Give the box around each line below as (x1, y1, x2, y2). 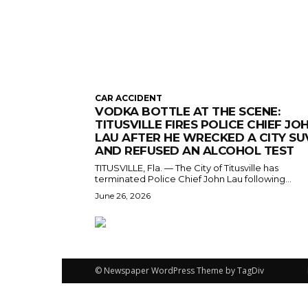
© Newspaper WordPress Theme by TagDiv (95, 264, 264, 276)
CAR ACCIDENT (95, 92, 162, 103)
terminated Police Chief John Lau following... (95, 173, 291, 184)
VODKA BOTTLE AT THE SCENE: (95, 104, 280, 118)
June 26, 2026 (95, 190, 151, 201)
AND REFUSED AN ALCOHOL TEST (95, 143, 294, 157)
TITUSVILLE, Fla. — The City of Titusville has (95, 162, 278, 173)
